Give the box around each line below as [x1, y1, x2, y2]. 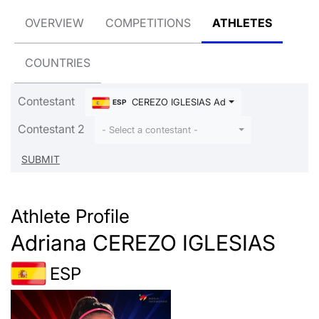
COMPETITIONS [105, 16, 191, 30]
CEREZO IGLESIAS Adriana [128, 97, 247, 108]
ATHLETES [212, 16, 272, 30]
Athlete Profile [11, 204, 130, 228]
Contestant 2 [18, 121, 85, 136]
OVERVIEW [25, 16, 84, 30]
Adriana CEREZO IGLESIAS [11, 230, 276, 256]
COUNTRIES [25, 56, 90, 70]
